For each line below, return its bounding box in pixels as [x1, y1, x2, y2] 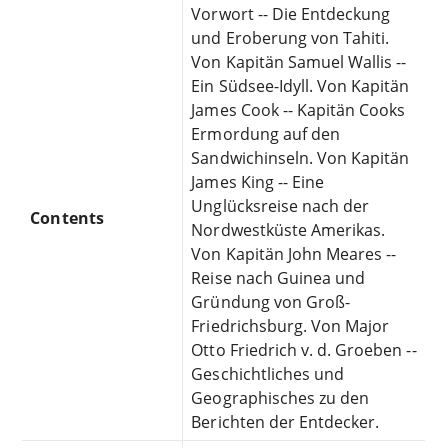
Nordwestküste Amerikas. [191, 218, 386, 241]
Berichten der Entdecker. [191, 410, 380, 433]
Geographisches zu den [191, 386, 370, 409]
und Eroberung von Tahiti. [191, 26, 390, 49]
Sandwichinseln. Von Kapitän [191, 146, 410, 169]
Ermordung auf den [191, 122, 341, 145]
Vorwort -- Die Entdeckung [191, 2, 391, 25]
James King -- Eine [191, 170, 325, 193]
